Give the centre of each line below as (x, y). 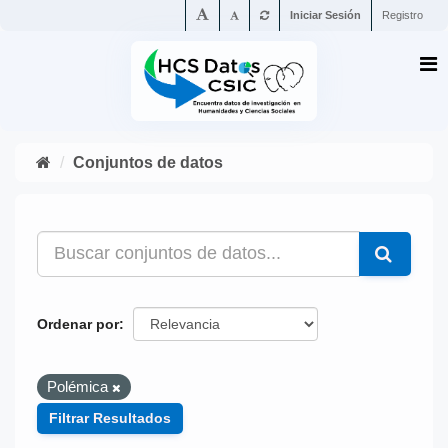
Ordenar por (77, 323)
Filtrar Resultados (109, 417)
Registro (402, 15)
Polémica (79, 386)
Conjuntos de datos (148, 162)
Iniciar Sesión (325, 15)
